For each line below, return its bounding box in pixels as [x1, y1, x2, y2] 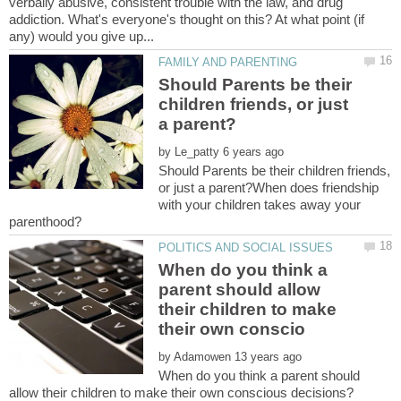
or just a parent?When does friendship [158, 179, 380, 195]
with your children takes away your [158, 196, 362, 212]
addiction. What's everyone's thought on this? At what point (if [9, 11, 364, 27]
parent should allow [158, 280, 321, 300]
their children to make [158, 300, 337, 320]
